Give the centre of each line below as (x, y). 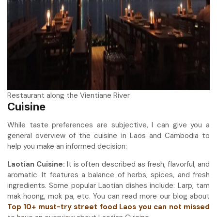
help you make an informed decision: (67, 147)
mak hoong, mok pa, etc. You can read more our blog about (108, 196)
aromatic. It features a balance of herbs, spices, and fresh (108, 175)
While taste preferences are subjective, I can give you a (108, 125)
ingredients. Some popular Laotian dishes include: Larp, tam (108, 186)
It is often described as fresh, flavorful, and (138, 164)
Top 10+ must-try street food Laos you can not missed (108, 207)
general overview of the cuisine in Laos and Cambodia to (108, 136)
